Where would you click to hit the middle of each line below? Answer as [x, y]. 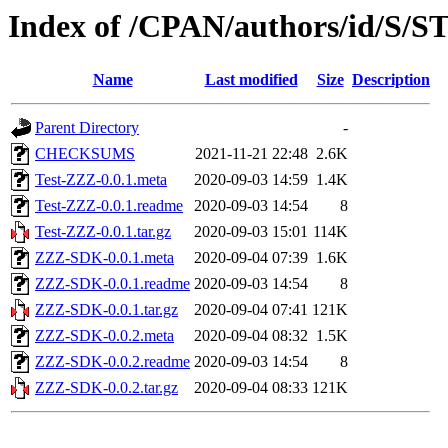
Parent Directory [87, 128]
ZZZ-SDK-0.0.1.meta [104, 258]
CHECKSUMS [85, 154]
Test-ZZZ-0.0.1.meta [101, 180]
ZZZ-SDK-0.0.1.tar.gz [106, 310]
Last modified [251, 80]
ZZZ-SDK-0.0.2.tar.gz [106, 388]
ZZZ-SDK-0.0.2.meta [104, 336]
